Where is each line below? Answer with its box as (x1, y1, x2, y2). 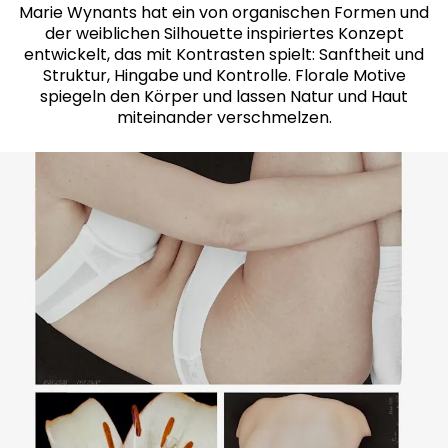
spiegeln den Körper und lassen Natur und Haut (40, 85, 408, 108)
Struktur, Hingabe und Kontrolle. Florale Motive (42, 64, 406, 87)
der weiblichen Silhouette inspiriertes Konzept (44, 22, 404, 45)
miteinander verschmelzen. (116, 106, 332, 129)
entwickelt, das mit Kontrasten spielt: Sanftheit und (24, 43, 424, 66)
